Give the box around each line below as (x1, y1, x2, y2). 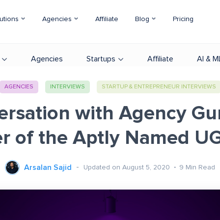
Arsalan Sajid (24, 164, 72, 171)
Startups (86, 55, 115, 63)
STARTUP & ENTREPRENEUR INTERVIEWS (101, 84, 216, 90)
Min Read (186, 164, 215, 171)
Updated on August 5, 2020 (83, 164, 172, 171)
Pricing (173, 16, 193, 23)
